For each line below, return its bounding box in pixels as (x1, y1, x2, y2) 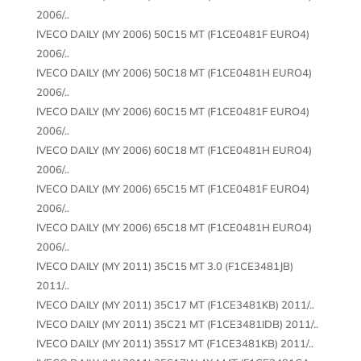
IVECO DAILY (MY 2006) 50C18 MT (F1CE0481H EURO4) (35, 65, 312, 79)
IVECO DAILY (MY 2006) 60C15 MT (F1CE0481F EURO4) (35, 104, 309, 118)
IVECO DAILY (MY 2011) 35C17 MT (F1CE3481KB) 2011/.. (35, 297, 314, 311)
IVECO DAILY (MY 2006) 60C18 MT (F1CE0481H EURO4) (35, 143, 312, 156)
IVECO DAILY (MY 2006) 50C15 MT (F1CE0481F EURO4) (35, 27, 309, 40)
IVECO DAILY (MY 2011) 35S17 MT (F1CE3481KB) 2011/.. (35, 336, 313, 350)
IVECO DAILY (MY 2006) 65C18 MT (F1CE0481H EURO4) (35, 220, 312, 234)
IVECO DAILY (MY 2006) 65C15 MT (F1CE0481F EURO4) (35, 181, 309, 195)
